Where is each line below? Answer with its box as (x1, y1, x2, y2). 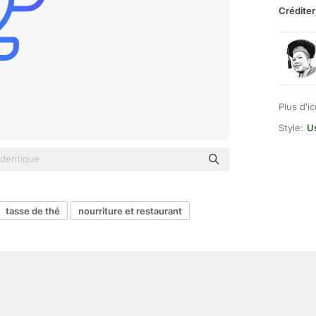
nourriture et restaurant (78, 205, 182, 217)
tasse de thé (6, 205, 60, 217)
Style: (279, 122, 303, 133)
